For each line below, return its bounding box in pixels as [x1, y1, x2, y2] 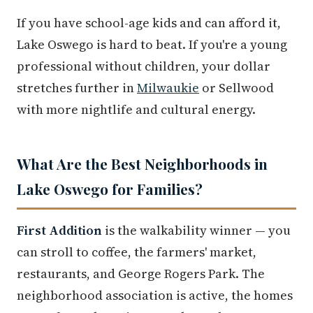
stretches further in [17, 79, 137, 96]
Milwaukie [137, 79, 199, 96]
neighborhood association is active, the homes [17, 286, 293, 304]
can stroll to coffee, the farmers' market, [17, 243, 256, 261]
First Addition [17, 221, 102, 239]
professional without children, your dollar [17, 57, 270, 75]
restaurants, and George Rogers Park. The [17, 265, 265, 282]
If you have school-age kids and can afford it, [17, 14, 281, 31]
